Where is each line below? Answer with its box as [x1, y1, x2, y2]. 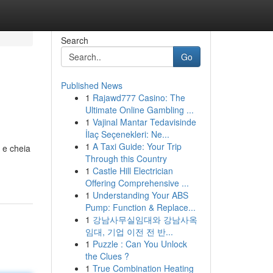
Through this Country [85, 152, 167, 165]
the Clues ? [85, 250, 129, 262]
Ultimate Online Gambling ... [85, 104, 194, 116]
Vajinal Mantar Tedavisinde [92, 116, 196, 128]
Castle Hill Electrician [92, 165, 173, 177]
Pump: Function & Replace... [85, 201, 196, 213]
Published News [60, 79, 122, 91]
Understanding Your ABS [92, 189, 188, 201]
